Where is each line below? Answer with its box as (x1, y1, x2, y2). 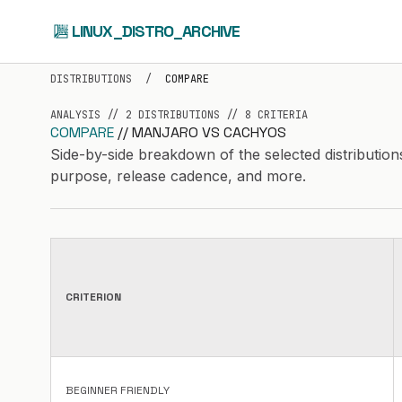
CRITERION (66, 290, 121, 304)
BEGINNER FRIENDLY (66, 383, 170, 398)
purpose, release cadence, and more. (50, 167, 306, 185)
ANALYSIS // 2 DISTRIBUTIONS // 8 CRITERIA (50, 108, 308, 122)
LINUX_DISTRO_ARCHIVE (72, 21, 240, 41)
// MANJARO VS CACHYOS (118, 123, 286, 142)
